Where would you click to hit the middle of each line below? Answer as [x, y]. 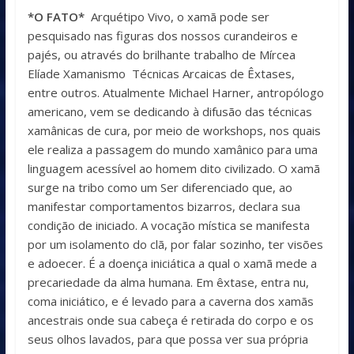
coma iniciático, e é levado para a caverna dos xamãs [170, 301]
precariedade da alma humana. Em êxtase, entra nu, [168, 282]
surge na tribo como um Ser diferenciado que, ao [160, 188]
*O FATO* [56, 17]
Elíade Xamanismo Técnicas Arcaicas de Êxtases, [161, 74]
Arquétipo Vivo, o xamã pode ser [177, 17]
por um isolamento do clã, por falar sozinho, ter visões [175, 245]
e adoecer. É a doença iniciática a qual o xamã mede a [172, 264]
